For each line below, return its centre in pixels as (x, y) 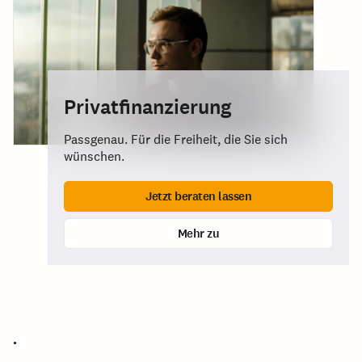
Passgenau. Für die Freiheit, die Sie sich (176, 139)
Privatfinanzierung (148, 107)
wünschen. (94, 156)
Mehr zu (198, 233)
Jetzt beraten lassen (198, 196)
